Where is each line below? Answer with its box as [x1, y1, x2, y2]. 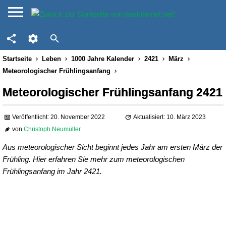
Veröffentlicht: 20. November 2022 [12, 114, 105, 121]
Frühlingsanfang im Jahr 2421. [3, 167, 102, 176]
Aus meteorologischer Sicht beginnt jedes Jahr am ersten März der [3, 143, 222, 151]
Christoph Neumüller [24, 126, 81, 133]
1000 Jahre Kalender [71, 55, 134, 63]
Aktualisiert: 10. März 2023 [133, 114, 206, 121]
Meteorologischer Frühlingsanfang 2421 [3, 86, 222, 99]
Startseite [3, 55, 32, 63]
